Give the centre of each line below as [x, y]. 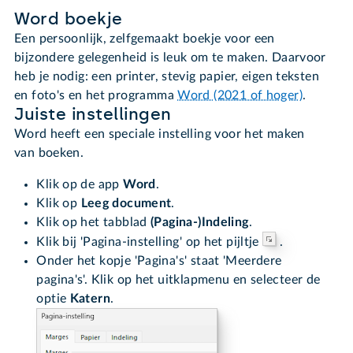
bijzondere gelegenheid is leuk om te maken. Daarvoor [170, 58]
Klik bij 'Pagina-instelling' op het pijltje [150, 242]
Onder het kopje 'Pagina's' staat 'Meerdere [159, 261]
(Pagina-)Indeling [200, 223]
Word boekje [69, 19]
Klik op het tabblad [94, 223]
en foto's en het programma [96, 96]
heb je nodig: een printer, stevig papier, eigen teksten [167, 77]
